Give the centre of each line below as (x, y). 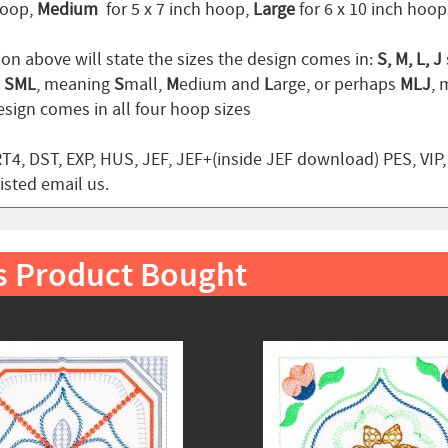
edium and (221, 85)
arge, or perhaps (336, 85)
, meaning (74, 85)
